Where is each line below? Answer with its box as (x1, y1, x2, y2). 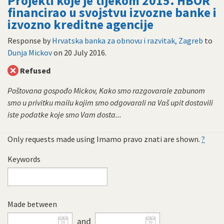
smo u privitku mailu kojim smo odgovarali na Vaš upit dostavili (7, 97, 213, 107)
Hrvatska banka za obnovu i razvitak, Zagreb (52, 35, 203, 45)
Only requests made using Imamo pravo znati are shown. (7, 134, 201, 144)
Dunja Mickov (7, 47, 52, 57)
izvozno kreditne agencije (7, 16, 153, 32)
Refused (20, 65, 50, 75)
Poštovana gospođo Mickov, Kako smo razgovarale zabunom (7, 85, 205, 95)
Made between (7, 198, 57, 209)
